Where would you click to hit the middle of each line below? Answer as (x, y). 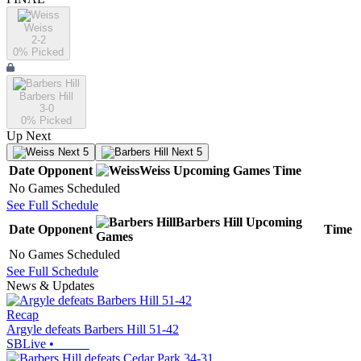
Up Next (29, 136)
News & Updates (50, 286)
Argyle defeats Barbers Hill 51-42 (93, 330)
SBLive (26, 344)
